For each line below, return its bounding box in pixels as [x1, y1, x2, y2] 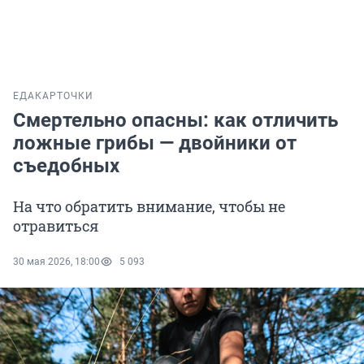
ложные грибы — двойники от [13, 132, 297, 155]
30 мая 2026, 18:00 [13, 256, 100, 268]
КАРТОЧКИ [35, 90, 93, 102]
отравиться [13, 216, 98, 236]
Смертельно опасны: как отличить [13, 109, 338, 132]
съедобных [13, 154, 119, 178]
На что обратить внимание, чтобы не [13, 197, 285, 217]
